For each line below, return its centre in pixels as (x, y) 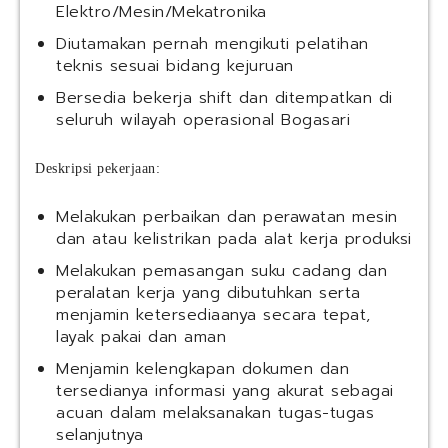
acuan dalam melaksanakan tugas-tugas (215, 413)
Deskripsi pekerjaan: (97, 169)
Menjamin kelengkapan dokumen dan (202, 369)
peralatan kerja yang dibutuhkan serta (208, 293)
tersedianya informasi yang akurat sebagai (225, 391)
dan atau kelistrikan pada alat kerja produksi (234, 239)
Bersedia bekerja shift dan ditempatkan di (224, 98)
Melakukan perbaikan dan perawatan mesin (227, 217)
